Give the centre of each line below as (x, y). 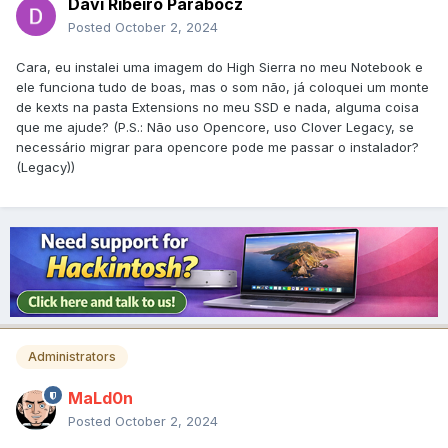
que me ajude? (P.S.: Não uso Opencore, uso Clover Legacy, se (215, 127)
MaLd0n (100, 398)
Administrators (72, 357)
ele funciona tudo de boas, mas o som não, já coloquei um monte (222, 87)
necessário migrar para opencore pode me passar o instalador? (217, 147)
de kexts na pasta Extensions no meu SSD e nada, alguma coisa (217, 107)
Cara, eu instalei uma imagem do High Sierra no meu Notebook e (219, 67)
